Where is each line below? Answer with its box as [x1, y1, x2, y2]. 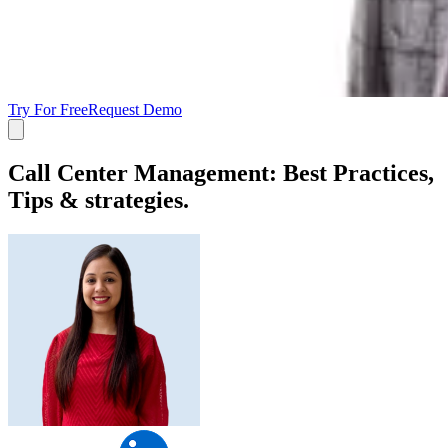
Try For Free [8, 101, 88, 119]
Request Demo [88, 101, 182, 119]
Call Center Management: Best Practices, [8, 160, 434, 187]
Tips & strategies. [8, 187, 189, 214]
